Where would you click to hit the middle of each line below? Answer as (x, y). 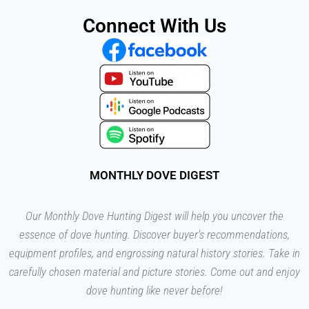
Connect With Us (154, 26)
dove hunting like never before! (154, 291)
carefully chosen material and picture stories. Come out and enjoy (154, 272)
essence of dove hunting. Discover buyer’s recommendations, (154, 235)
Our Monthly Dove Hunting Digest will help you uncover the (154, 216)
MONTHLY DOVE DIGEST (154, 176)
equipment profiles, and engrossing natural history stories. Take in (154, 253)
